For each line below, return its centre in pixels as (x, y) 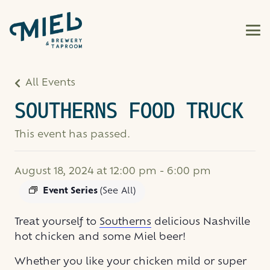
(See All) (118, 191)
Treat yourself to (57, 222)
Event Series (71, 191)
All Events (50, 83)
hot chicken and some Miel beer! (100, 237)
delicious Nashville (201, 222)
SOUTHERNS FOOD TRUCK (129, 112)
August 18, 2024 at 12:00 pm (86, 171)
